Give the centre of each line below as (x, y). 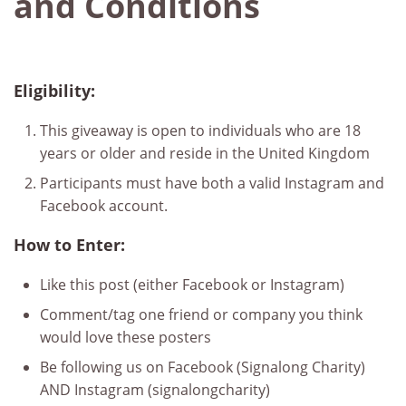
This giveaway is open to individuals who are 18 (200, 130)
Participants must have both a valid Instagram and (212, 183)
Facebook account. (103, 206)
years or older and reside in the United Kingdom (204, 153)
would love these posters (125, 337)
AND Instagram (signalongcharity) (155, 390)
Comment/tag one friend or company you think (201, 314)
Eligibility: (54, 91)
